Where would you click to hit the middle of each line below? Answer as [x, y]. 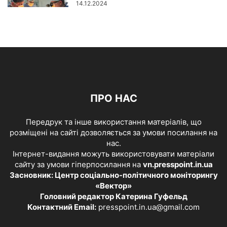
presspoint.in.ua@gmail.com [149, 207]
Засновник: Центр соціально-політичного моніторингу [113, 175]
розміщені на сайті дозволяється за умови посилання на [113, 133]
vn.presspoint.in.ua [178, 165]
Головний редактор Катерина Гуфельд [113, 197]
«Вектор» [113, 186]
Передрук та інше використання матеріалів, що [113, 122]
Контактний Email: [62, 207]
